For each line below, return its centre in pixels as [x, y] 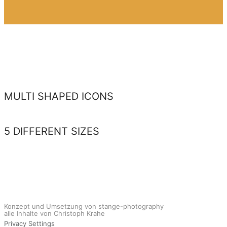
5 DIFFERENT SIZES [52, 131]
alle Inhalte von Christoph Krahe [54, 214]
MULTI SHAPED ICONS [59, 96]
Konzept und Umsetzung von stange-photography [84, 206]
